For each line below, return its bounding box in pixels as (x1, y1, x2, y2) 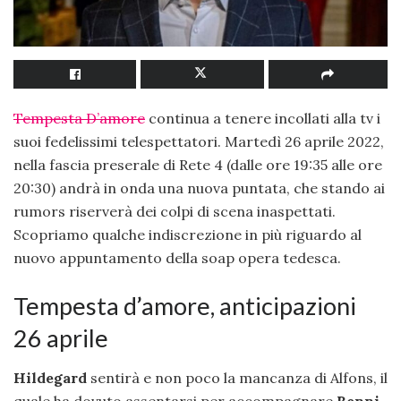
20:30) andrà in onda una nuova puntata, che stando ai (13, 179, 385, 198)
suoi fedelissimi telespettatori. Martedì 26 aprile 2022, (13, 132, 384, 151)
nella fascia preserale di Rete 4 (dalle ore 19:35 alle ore (13, 156, 382, 175)
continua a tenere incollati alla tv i (145, 109, 380, 128)
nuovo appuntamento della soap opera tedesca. (13, 249, 341, 268)
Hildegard (13, 369, 87, 388)
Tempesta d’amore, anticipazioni (13, 290, 356, 320)
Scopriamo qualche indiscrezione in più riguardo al (13, 226, 362, 244)
